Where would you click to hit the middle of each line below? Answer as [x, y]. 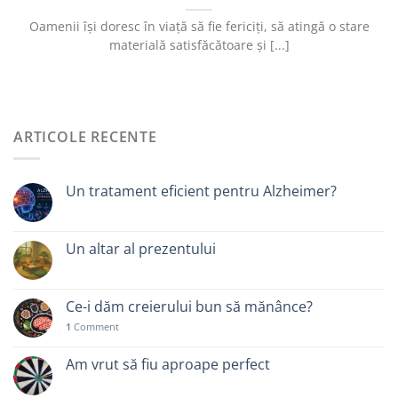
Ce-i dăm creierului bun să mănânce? [189, 307]
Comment [95, 327]
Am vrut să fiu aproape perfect [168, 365]
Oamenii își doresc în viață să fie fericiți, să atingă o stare [199, 27]
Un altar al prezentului [141, 249]
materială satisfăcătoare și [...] [199, 45]
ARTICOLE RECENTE [85, 136]
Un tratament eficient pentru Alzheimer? [201, 191]
